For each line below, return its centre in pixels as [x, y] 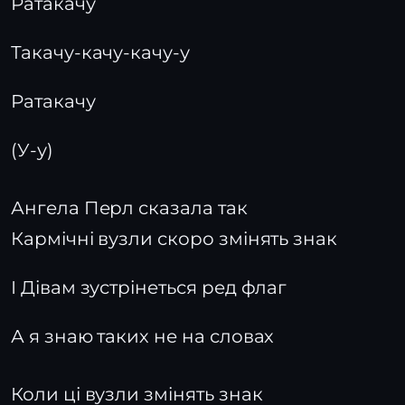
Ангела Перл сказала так [129, 208]
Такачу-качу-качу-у [100, 52]
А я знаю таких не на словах [143, 336]
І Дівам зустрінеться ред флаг [149, 287]
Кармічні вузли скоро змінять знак [174, 239]
